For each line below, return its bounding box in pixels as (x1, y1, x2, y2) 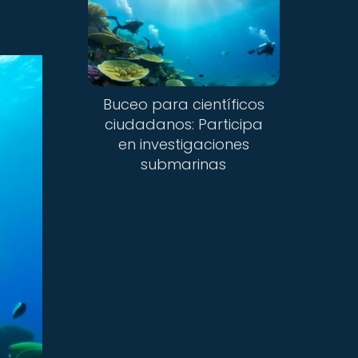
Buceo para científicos (102, 94, 265, 115)
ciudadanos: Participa (104, 114, 263, 135)
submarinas (141, 154, 227, 175)
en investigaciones (117, 134, 249, 155)
